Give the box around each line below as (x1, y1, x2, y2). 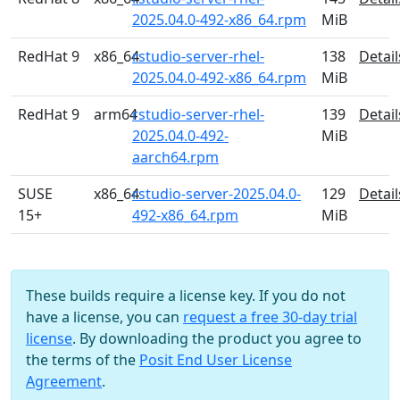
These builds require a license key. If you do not (26, 286, 346, 305)
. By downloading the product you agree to (72, 329, 362, 348)
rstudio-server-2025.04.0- (132, 184, 301, 204)
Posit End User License (139, 350, 292, 370)
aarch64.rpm (132, 147, 219, 167)
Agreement (26, 371, 102, 391)
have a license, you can (26, 307, 183, 327)
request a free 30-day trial (183, 307, 357, 327)
